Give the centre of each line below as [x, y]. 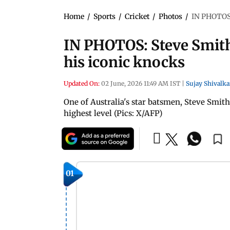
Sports [104, 16]
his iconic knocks [124, 62]
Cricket [137, 16]
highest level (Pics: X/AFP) [113, 113]
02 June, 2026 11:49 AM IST [141, 83]
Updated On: [82, 83]
